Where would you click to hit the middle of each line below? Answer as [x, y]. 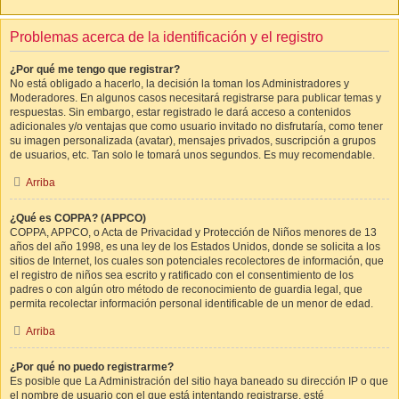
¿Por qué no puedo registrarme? [92, 367]
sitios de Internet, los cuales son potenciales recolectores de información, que [197, 261]
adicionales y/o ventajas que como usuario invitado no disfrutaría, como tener [196, 126]
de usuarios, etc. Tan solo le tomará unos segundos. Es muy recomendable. [192, 155]
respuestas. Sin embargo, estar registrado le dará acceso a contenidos [180, 112]
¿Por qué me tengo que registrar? [95, 69]
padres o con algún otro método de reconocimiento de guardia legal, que [186, 289]
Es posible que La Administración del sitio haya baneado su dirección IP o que [199, 381]
